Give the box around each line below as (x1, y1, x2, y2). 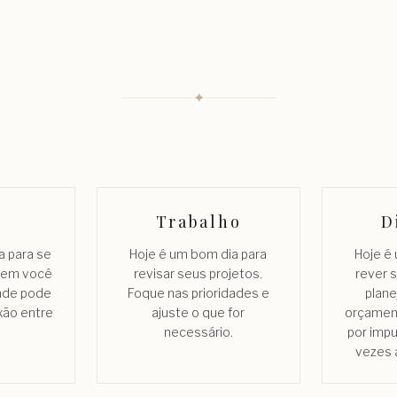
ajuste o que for (152, 304, 245, 320)
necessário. (163, 323, 233, 339)
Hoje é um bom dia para (129, 245, 268, 261)
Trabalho (155, 210, 242, 232)
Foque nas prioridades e (127, 284, 269, 300)
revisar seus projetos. (134, 265, 263, 281)
